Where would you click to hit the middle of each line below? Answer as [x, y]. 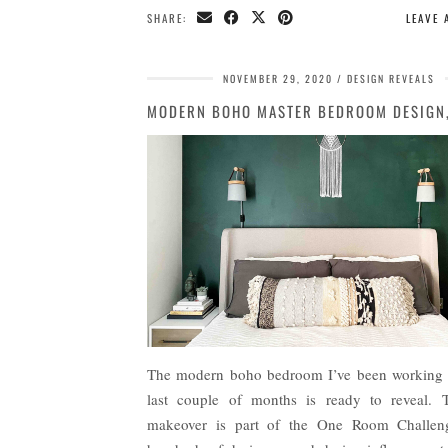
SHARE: [169, 18]
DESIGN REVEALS [391, 79]
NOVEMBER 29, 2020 [278, 79]
